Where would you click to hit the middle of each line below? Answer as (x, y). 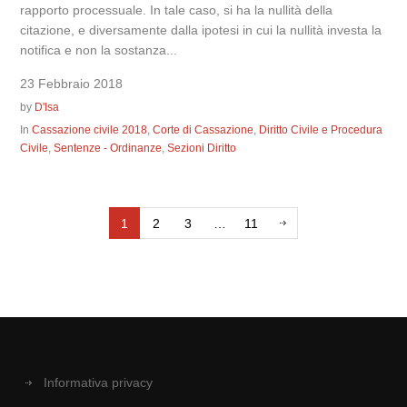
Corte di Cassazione (203, 130)
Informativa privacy (98, 383)
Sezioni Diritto (202, 149)
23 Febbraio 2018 (72, 84)
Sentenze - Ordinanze (108, 149)
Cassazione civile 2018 (90, 130)
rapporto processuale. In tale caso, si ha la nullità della (177, 10)
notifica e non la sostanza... (99, 50)
